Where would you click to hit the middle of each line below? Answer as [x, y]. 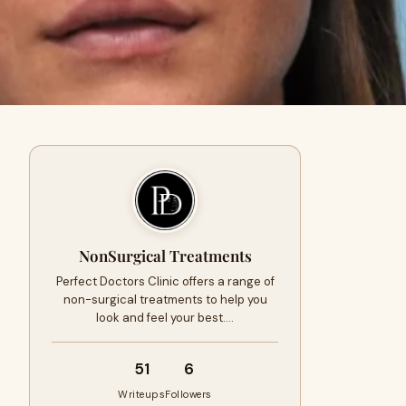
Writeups [142, 394]
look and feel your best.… [165, 318]
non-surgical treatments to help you [165, 300]
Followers [188, 394]
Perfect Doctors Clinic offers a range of [165, 281]
